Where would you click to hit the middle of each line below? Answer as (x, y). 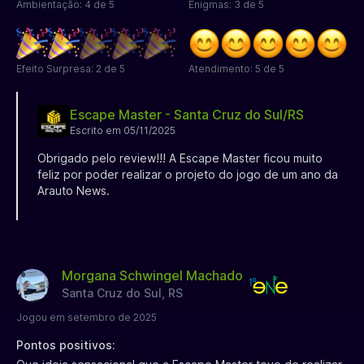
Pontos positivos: (66, 344)
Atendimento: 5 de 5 (236, 68)
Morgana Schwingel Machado (152, 275)
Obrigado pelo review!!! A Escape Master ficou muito (180, 158)
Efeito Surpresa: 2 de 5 (71, 68)
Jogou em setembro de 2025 (87, 317)
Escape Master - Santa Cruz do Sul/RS (187, 114)
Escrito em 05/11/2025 (123, 130)
